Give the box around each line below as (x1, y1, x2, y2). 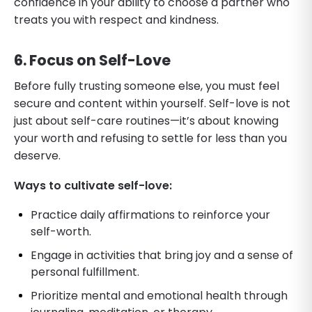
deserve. (14, 147, 61, 164)
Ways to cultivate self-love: (14, 177, 172, 194)
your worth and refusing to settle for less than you (14, 130, 287, 146)
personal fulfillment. (31, 263, 139, 280)
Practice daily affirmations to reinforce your (31, 206, 270, 223)
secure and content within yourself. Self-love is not (14, 95, 290, 111)
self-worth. (31, 223, 91, 240)
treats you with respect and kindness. (14, 11, 219, 28)
